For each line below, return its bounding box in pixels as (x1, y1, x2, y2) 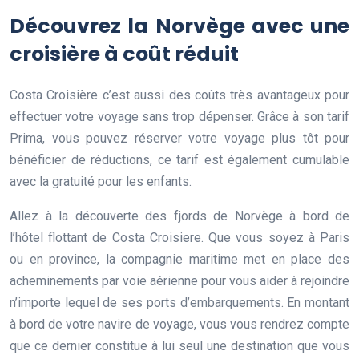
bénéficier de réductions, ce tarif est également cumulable (10, 151, 349, 167)
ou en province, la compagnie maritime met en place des (10, 251, 349, 267)
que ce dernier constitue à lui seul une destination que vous (10, 337, 349, 353)
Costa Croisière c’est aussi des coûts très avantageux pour (10, 87, 349, 103)
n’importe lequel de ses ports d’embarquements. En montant (10, 294, 349, 310)
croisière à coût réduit (10, 39, 239, 68)
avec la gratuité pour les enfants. (10, 173, 195, 189)
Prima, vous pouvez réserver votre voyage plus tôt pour (10, 130, 349, 146)
